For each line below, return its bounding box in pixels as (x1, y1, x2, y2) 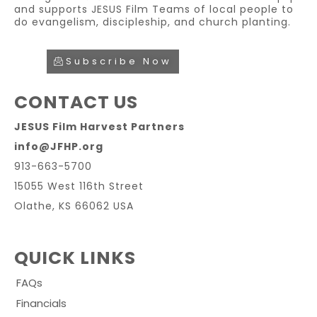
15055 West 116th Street (14, 178, 144, 193)
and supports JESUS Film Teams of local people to (14, 1, 294, 16)
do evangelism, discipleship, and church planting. (14, 14, 291, 29)
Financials (16, 295, 67, 311)
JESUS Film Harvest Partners (14, 119, 185, 134)
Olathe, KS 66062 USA (14, 198, 134, 213)
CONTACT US (14, 89, 138, 115)
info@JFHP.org (14, 139, 103, 154)
